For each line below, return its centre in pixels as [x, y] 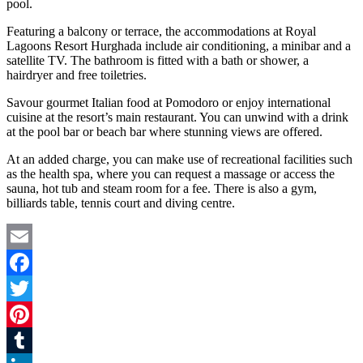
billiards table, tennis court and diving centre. [121, 203]
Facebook [32, 288]
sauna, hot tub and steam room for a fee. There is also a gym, [162, 188]
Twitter [25, 314]
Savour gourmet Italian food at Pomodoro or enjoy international [169, 102]
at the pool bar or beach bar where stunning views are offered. [164, 131]
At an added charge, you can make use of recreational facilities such [179, 159]
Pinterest [28, 340]
